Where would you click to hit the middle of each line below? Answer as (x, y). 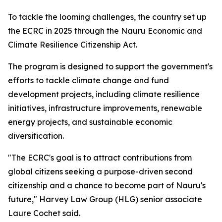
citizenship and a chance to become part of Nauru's (107, 186)
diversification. (36, 136)
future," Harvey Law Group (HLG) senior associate (105, 199)
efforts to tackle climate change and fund (88, 81)
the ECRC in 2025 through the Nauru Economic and (105, 31)
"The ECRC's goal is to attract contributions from (100, 158)
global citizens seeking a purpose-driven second (100, 172)
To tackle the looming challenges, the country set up (107, 17)
